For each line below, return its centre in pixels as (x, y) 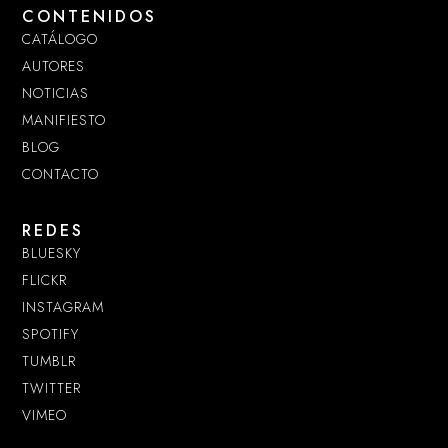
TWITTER (52, 387)
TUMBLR (49, 360)
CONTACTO (61, 174)
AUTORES (54, 66)
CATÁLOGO (60, 39)
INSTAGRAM (63, 306)
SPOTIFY (51, 333)
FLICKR (45, 279)
